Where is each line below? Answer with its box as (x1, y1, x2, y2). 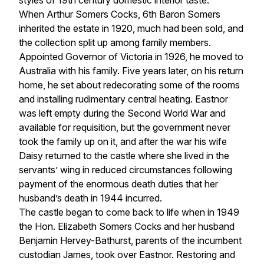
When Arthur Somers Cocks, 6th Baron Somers (19, 8, 220, 21)
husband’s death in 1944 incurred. (19, 192, 167, 204)
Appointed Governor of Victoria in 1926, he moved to (19, 51, 243, 63)
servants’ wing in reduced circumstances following (19, 164, 232, 176)
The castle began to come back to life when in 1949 (19, 206, 239, 219)
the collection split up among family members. (19, 37, 211, 49)
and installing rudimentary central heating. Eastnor (19, 93, 228, 105)
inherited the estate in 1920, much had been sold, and (19, 22, 243, 35)
